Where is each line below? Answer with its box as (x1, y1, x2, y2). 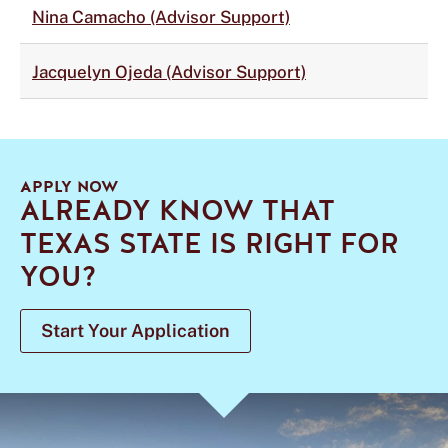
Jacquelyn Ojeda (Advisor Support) (32, 62, 306, 82)
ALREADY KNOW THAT (20, 192, 335, 230)
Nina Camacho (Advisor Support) (32, 7, 290, 27)
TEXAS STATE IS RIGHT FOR (20, 225, 399, 263)
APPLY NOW (20, 176, 118, 198)
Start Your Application (41, 320, 230, 341)
